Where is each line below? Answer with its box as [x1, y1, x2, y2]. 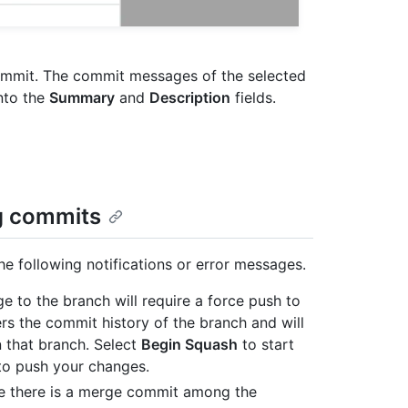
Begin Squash [141, 334, 238, 353]
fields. [230, 88, 276, 107]
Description [149, 88, 230, 107]
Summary [49, 88, 115, 107]
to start [238, 334, 294, 353]
